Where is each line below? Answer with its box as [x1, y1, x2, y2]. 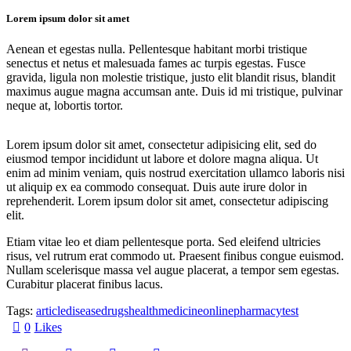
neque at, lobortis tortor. [6, 99, 123, 113]
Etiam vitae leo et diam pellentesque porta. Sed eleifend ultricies [6, 235, 320, 249]
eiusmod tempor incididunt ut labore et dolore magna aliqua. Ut [6, 152, 318, 166]
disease [66, 304, 101, 318]
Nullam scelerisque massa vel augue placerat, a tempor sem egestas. [6, 263, 339, 277]
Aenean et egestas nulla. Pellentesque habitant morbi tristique [6, 42, 307, 56]
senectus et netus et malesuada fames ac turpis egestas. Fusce [6, 56, 306, 71]
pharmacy [233, 304, 282, 318]
